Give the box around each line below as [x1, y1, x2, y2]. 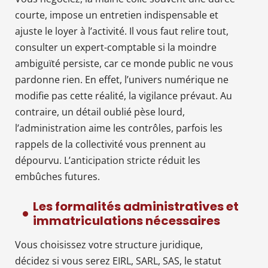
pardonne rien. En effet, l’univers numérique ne [15, 72, 229, 86]
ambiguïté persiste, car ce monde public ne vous [15, 56, 233, 70]
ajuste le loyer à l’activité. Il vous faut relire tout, [15, 24, 229, 38]
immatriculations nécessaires [33, 212, 220, 229]
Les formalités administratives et [33, 197, 239, 215]
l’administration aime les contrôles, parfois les [15, 121, 223, 135]
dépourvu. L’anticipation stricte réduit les [15, 153, 200, 167]
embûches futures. [15, 169, 100, 183]
